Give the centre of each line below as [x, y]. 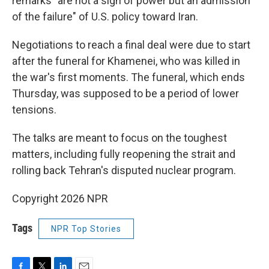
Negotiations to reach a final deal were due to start [131, 45]
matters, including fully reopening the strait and [124, 154]
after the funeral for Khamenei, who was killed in [126, 61]
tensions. [34, 110]
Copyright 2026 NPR [60, 198]
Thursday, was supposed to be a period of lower [125, 93]
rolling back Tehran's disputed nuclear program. [124, 170]
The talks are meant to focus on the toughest [119, 138]
